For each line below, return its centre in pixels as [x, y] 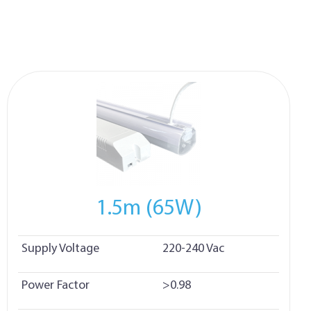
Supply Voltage [60, 249]
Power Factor [56, 285]
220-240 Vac [193, 249]
